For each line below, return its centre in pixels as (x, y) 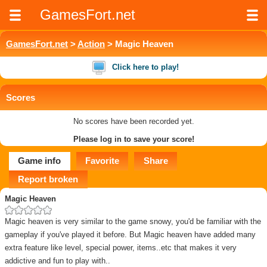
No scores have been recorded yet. (133, 121)
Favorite (103, 161)
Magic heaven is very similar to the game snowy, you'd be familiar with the (133, 222)
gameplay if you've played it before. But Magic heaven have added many (130, 235)
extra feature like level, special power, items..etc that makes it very (121, 248)
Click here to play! (145, 67)
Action (91, 44)
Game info (40, 161)
